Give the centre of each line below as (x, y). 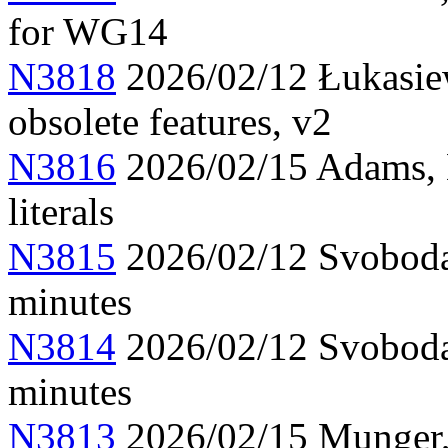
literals (61, 212)
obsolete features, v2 (170, 122)
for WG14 (88, 32)
